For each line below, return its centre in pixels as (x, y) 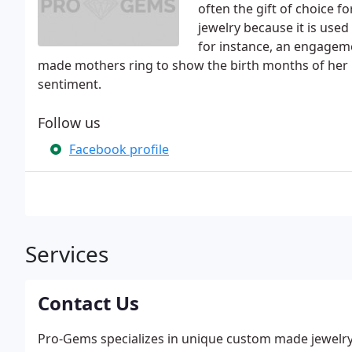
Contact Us (88, 303)
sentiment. (70, 84)
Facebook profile (119, 149)
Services (67, 254)
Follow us (69, 123)
